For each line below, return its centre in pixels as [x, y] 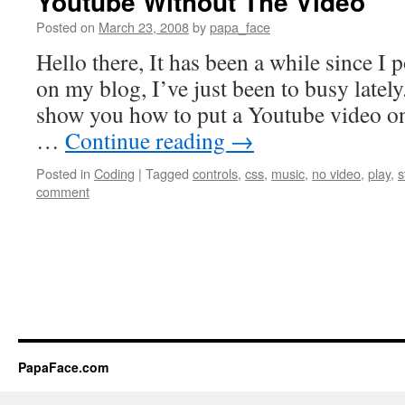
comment [63, 191]
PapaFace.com [63, 367]
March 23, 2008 [144, 27]
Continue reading [148, 140]
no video [336, 173]
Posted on [66, 27]
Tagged [167, 173]
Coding [114, 173]
